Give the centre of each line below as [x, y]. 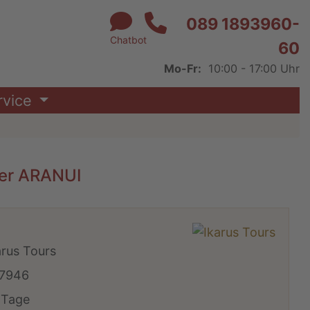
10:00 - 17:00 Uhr [252, 69]
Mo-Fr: [183, 69]
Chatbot [128, 40]
